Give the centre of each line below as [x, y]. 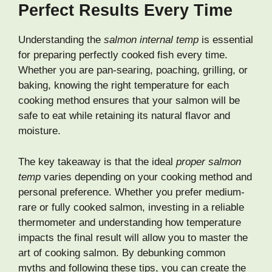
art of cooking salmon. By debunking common [122, 253]
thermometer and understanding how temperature [130, 222]
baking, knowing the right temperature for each [124, 86]
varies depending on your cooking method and [146, 177]
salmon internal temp [151, 40]
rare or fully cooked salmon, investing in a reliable [131, 207]
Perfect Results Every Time [125, 11]
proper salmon [209, 161]
